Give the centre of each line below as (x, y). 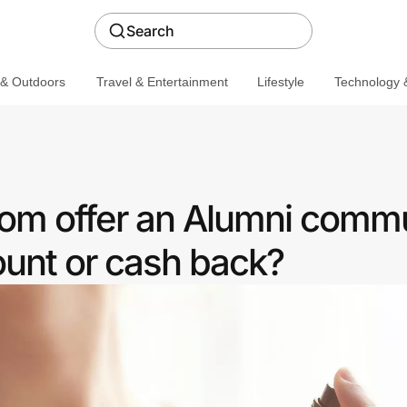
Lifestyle (280, 81)
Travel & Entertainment (162, 81)
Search (150, 31)
